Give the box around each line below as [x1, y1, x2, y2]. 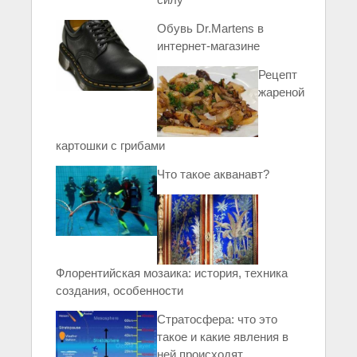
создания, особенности [56, 284, 183, 298]
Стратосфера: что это [157, 312, 278, 327]
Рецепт [258, 67, 298, 81]
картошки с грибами [56, 138, 165, 152]
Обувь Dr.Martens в [157, 21, 265, 35]
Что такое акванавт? [157, 167, 270, 181]
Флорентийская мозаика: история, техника [56, 266, 288, 280]
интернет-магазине [157, 38, 261, 53]
